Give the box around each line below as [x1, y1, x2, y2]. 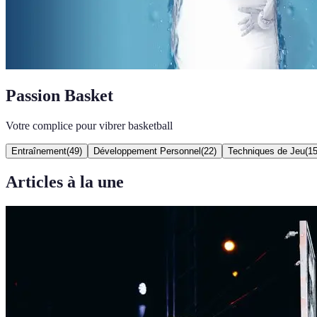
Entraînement [11, 145, 67, 156]
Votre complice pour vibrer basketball [6, 119, 173, 132]
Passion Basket [6, 86, 113, 105]
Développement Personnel [93, 145, 201, 156]
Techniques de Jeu [228, 145, 305, 156]
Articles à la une [6, 172, 124, 191]
